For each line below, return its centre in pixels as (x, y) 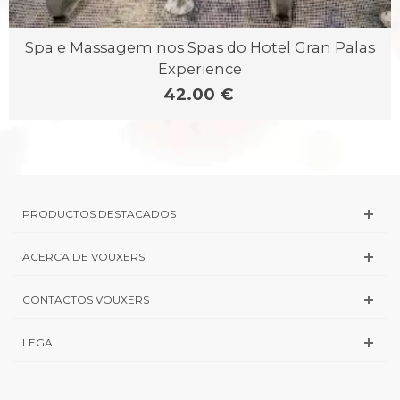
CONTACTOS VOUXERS (86, 299)
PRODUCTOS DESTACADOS (99, 213)
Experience (200, 68)
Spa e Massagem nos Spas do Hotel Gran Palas (200, 47)
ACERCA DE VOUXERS (83, 256)
